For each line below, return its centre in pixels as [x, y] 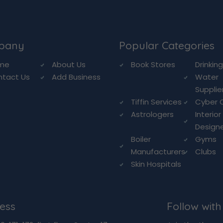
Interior [208, 114]
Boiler [141, 139]
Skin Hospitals [156, 164]
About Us [68, 65]
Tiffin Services [156, 102]
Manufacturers [158, 152]
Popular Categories [167, 46]
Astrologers [152, 114]
